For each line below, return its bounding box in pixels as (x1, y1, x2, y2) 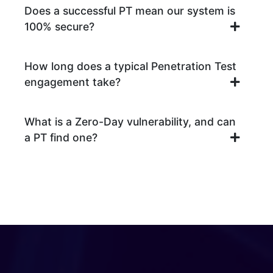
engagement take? (24, 76, 121, 89)
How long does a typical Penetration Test (24, 60, 236, 73)
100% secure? (24, 20, 94, 34)
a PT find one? (24, 131, 97, 144)
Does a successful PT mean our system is (24, 4, 235, 18)
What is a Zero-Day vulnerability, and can (24, 115, 236, 129)
